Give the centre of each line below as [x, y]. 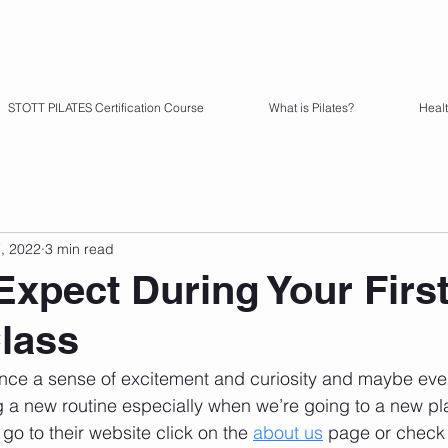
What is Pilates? [311, 107]
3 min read [79, 248]
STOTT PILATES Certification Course [105, 107]
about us [288, 432]
